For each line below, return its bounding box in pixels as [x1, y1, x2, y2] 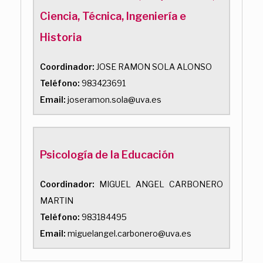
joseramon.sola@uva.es [66, 94, 161, 104]
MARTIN [40, 195, 73, 205]
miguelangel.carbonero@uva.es [66, 228, 191, 238]
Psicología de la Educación [40, 148, 174, 161]
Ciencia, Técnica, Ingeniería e [40, 9, 186, 22]
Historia [40, 31, 82, 43]
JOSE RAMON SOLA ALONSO [95, 61, 212, 72]
